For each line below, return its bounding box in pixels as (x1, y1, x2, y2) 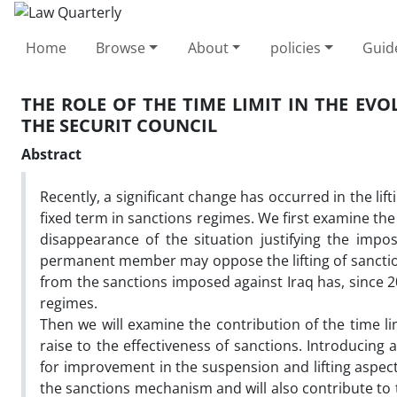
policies (269, 37, 321, 58)
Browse (96, 37, 146, 58)
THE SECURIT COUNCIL (21, 113, 217, 137)
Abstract (21, 144, 82, 164)
